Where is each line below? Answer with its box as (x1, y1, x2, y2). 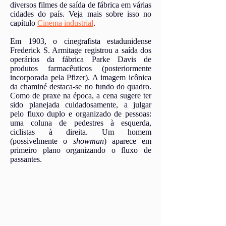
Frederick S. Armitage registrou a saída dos (10, 46, 151, 54)
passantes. (10, 155, 42, 163)
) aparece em (103, 137, 151, 145)
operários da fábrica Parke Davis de (10, 55, 151, 64)
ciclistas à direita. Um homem (10, 128, 151, 136)
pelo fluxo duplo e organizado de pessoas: (10, 109, 151, 118)
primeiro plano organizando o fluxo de (10, 146, 151, 154)
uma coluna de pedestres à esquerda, (10, 119, 151, 127)
